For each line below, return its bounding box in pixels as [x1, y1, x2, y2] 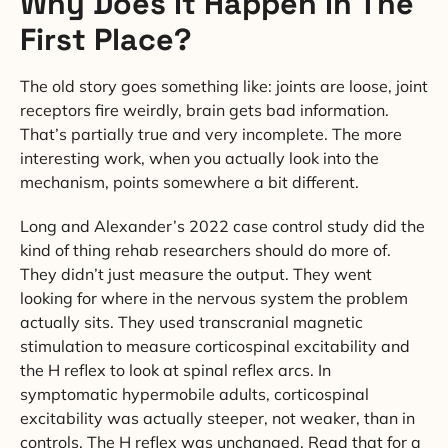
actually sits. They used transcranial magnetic [20, 311, 363, 332]
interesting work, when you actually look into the [20, 148, 379, 169]
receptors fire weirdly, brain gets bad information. [20, 100, 389, 121]
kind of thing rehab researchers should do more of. [20, 239, 391, 260]
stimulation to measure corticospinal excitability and [20, 335, 410, 356]
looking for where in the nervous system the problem [20, 287, 408, 308]
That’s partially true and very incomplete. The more [20, 124, 402, 145]
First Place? [20, 20, 192, 60]
